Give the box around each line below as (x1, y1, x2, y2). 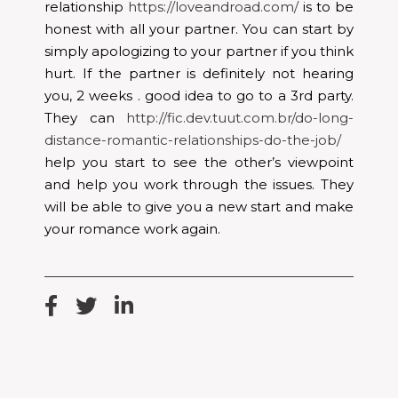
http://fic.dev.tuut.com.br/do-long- (126, 108, 354, 126)
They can (44, 108, 126, 126)
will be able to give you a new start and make (44, 197, 354, 215)
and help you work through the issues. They (44, 175, 354, 193)
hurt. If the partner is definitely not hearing (44, 64, 354, 82)
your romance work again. (44, 219, 220, 237)
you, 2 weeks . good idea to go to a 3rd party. (44, 86, 354, 104)
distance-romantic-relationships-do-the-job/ (44, 131, 341, 148)
